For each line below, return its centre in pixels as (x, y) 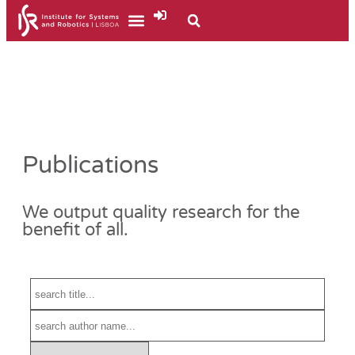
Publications (90, 166)
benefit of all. (75, 230)
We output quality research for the (161, 213)
